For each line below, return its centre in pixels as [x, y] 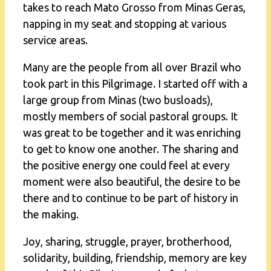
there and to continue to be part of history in [131, 198]
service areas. [55, 40]
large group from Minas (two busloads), [118, 100]
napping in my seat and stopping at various [125, 23]
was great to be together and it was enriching [132, 132]
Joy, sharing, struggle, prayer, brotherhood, [127, 241]
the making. [51, 214]
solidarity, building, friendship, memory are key [135, 257]
